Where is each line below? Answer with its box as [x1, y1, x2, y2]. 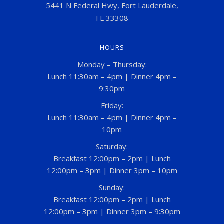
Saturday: [96, 141, 128, 151]
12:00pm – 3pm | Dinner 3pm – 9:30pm [43, 206, 180, 216]
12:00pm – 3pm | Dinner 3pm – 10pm [46, 165, 177, 175]
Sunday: [99, 182, 125, 192]
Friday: [100, 100, 123, 110]
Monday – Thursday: [77, 59, 147, 69]
